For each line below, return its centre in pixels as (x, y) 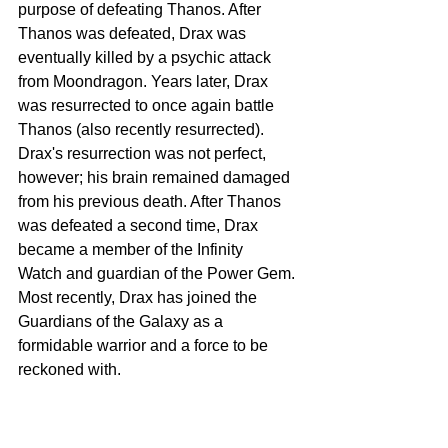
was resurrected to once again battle (148, 106)
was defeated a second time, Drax (140, 226)
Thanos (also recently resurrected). (143, 130)
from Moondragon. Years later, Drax (145, 82)
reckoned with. (73, 370)
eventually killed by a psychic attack (146, 58)
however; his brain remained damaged (156, 178)
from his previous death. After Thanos (151, 202)
